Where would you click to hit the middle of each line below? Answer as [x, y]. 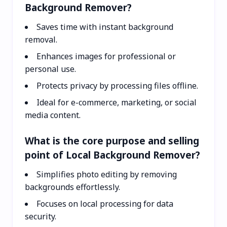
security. [41, 216]
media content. [53, 115]
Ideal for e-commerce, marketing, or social [117, 102]
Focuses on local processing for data [105, 203]
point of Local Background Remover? [112, 155]
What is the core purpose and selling [112, 140]
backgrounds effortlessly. [72, 187]
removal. [41, 39]
